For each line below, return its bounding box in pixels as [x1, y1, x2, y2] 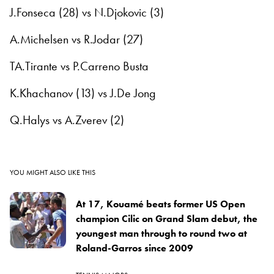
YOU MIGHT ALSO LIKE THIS [10, 167, 95, 177]
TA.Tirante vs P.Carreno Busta [10, 57, 149, 74]
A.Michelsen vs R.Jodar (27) [10, 31, 143, 47]
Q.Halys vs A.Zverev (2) [10, 111, 124, 128]
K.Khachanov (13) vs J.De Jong [10, 84, 156, 101]
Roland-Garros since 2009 [76, 241, 193, 254]
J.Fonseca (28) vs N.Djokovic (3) [10, 4, 164, 20]
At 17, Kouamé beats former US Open [76, 197, 245, 210]
